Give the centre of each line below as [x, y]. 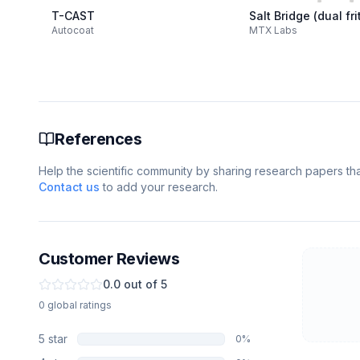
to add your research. [159, 187]
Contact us [69, 187]
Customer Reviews [109, 259]
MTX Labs [274, 30]
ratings [96, 305]
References [98, 139]
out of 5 [144, 284]
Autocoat [73, 30]
